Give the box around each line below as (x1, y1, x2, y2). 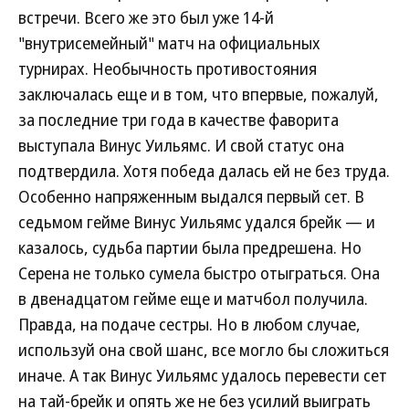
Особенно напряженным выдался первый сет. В (18, 185, 364, 207)
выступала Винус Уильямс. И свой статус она (18, 134, 344, 156)
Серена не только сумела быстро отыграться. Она (18, 262, 380, 284)
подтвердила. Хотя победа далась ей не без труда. (18, 160, 390, 182)
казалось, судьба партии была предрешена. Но (18, 236, 362, 258)
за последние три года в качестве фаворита (18, 109, 339, 131)
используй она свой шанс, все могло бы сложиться (18, 339, 389, 361)
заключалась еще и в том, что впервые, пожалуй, (18, 83, 379, 105)
